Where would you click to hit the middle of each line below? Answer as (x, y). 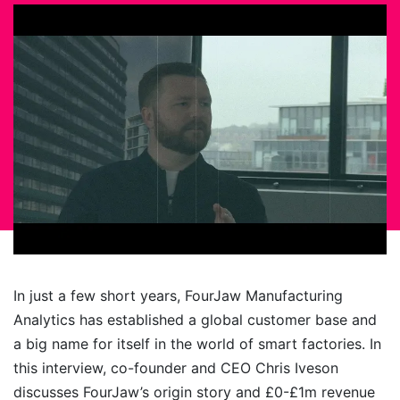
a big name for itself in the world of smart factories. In (197, 344)
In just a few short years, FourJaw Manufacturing (178, 296)
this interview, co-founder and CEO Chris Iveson (176, 368)
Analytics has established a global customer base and (195, 320)
